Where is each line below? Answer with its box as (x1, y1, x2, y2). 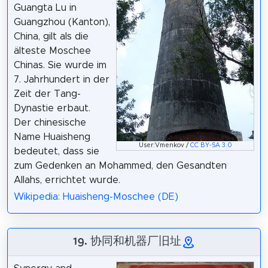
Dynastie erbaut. (13, 103, 90, 113)
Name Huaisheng (13, 132, 90, 142)
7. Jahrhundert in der (13, 74, 109, 84)
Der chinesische (13, 117, 86, 127)
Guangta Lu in (13, 2, 77, 13)
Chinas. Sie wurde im (13, 60, 106, 70)
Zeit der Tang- (13, 89, 81, 99)
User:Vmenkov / (138, 142, 190, 149)
